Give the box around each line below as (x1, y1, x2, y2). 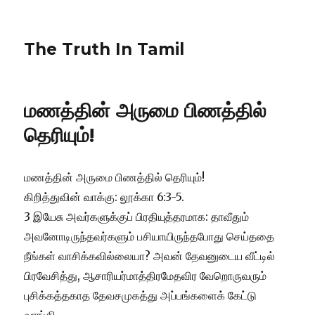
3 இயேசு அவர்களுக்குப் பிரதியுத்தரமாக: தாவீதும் (24, 210, 250, 224)
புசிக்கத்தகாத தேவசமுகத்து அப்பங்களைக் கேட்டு (24, 288, 257, 302)
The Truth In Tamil (24, 39, 185, 59)
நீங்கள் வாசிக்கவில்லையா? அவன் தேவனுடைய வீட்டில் (24, 249, 276, 263)
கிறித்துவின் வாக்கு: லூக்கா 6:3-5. (24, 190, 185, 204)
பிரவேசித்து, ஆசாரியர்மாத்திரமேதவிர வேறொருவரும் (24, 269, 267, 283)
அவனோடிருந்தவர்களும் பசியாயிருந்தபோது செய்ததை (24, 229, 275, 243)
